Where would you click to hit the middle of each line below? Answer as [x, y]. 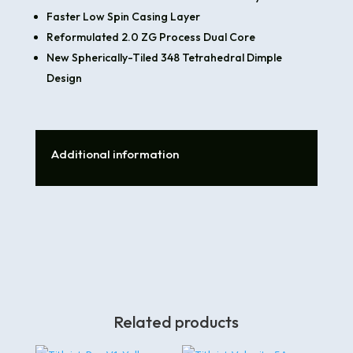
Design [64, 78]
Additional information [115, 154]
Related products [176, 322]
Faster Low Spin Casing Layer [123, 17]
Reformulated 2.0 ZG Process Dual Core [150, 37]
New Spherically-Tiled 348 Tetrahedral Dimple [164, 58]
